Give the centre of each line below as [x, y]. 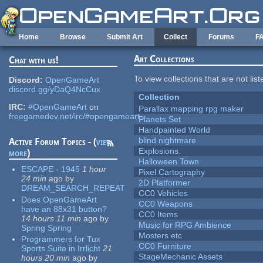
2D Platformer [165, 183]
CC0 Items [159, 215]
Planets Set [160, 119]
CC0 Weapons [166, 204]
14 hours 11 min [51, 218]
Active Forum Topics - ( [53, 142]
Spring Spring [47, 227]
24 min [34, 179]
